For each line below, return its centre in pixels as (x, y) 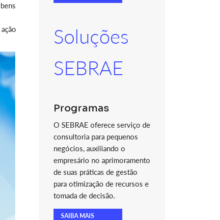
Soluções (91, 36)
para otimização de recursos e (101, 184)
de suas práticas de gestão (95, 172)
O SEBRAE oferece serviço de (102, 125)
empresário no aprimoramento (102, 160)
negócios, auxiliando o (89, 148)
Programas (81, 108)
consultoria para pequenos (96, 137)
